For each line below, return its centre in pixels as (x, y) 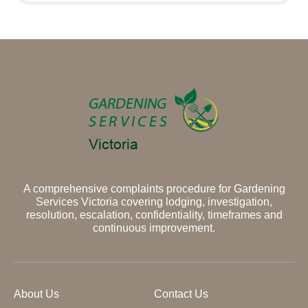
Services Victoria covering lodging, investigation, (154, 202)
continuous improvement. (154, 228)
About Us (36, 294)
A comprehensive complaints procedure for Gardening (154, 189)
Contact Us (181, 294)
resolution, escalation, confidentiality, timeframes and (154, 215)
